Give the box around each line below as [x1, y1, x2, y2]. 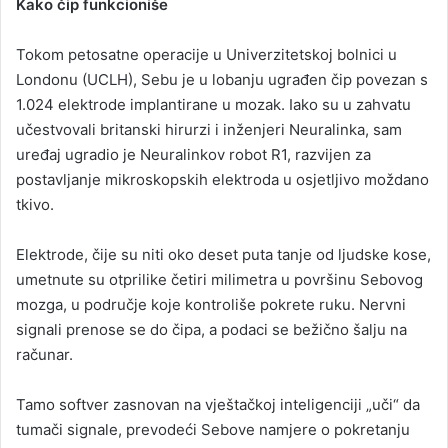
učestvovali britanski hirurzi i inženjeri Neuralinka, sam [16, 120, 402, 140]
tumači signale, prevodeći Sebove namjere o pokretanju [16, 420, 410, 440]
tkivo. [16, 195, 54, 215]
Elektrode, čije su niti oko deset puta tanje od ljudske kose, [16, 245, 431, 265]
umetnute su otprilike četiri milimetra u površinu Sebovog [16, 270, 423, 290]
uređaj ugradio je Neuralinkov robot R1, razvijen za [16, 145, 371, 165]
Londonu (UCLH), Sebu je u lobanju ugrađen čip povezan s [16, 70, 428, 90]
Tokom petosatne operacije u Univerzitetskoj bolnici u [16, 45, 397, 65]
